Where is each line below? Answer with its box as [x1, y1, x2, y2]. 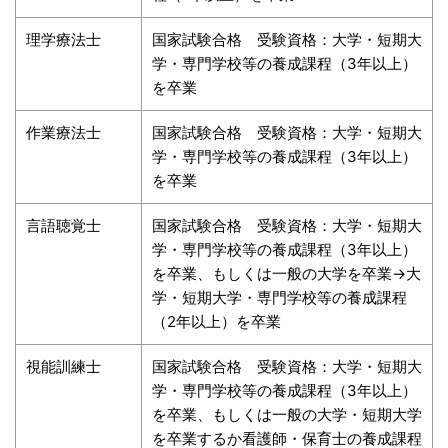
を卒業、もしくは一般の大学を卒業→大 [152, 263, 421, 283]
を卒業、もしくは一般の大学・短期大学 [152, 404, 422, 424]
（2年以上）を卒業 [152, 311, 281, 331]
